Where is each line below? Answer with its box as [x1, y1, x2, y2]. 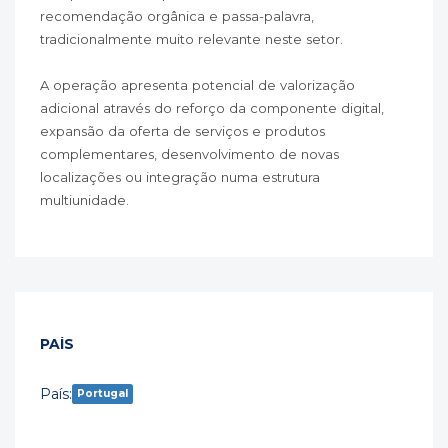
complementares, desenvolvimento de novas [40, 146, 339, 162]
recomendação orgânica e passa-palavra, [40, 8, 314, 24]
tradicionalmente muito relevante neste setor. [40, 31, 343, 47]
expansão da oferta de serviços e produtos [40, 123, 325, 139]
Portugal [77, 387, 128, 400]
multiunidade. [40, 192, 129, 208]
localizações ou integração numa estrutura [40, 169, 320, 185]
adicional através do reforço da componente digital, [40, 100, 384, 116]
